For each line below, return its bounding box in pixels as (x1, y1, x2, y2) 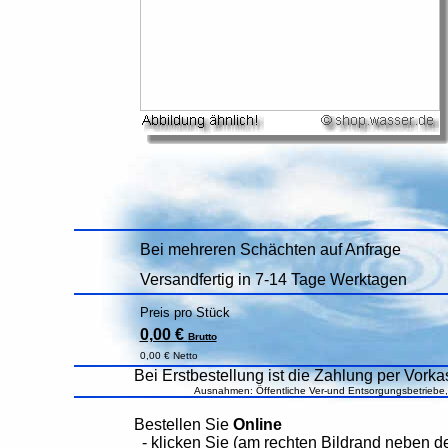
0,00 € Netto (139, 350, 198, 361)
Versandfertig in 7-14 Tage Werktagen (139, 271, 407, 288)
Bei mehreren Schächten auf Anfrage (139, 241, 401, 258)
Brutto (187, 331, 217, 342)
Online (232, 416, 282, 433)
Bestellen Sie (133, 416, 233, 433)
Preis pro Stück (139, 305, 230, 320)
